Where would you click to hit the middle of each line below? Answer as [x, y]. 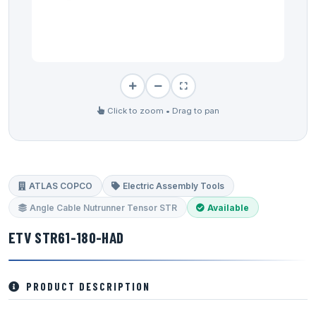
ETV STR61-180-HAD [66, 237]
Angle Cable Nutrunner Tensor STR [103, 207]
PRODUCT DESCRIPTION [88, 287]
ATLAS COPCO [60, 186]
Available [229, 207]
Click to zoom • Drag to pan [163, 111]
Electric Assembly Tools [174, 186]
